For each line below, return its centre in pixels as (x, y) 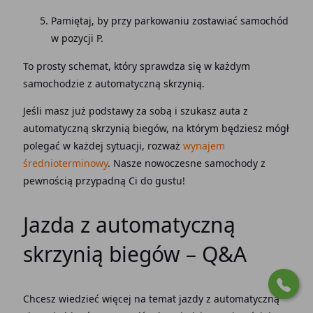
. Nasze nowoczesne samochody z (186, 163)
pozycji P (81, 38)
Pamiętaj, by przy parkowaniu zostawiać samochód (169, 21)
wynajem (204, 146)
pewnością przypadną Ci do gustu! (104, 181)
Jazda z (56, 225)
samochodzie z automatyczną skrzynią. (114, 83)
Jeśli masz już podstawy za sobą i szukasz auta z (135, 111)
